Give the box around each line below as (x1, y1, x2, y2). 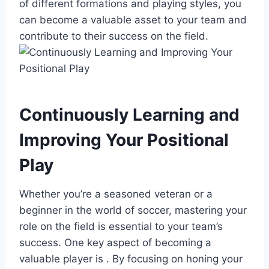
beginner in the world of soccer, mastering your (19, 204, 247, 216)
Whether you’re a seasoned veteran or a (19, 187, 213, 200)
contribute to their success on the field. (19, 29, 208, 42)
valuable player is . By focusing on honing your (19, 252, 243, 265)
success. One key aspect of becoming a (19, 236, 211, 249)
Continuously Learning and (19, 104, 240, 125)
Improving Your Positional (19, 129, 229, 150)
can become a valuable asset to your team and (19, 13, 247, 26)
